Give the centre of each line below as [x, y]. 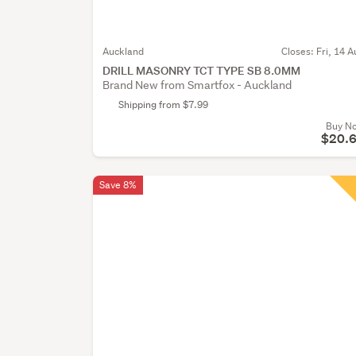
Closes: [299, 51]
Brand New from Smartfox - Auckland [197, 85]
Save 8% [118, 184]
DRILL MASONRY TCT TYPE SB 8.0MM [202, 70]
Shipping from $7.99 [164, 104]
